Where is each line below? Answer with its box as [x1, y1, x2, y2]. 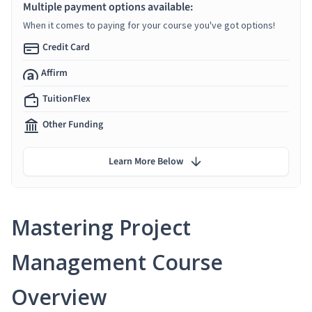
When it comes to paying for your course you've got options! [23, 18, 275, 31]
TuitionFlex [42, 91, 91, 106]
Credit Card [42, 40, 90, 54]
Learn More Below [109, 154, 183, 169]
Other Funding [42, 117, 103, 132]
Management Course [11, 247, 223, 276]
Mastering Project [11, 212, 191, 242]
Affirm [41, 65, 68, 80]
